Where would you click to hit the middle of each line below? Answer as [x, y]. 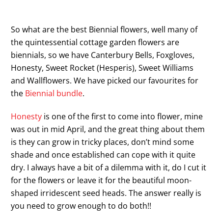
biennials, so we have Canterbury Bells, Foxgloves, [103, 55]
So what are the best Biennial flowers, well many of [104, 30]
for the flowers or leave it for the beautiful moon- [101, 180]
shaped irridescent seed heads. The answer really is [106, 193]
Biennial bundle [54, 94]
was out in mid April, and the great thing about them [108, 129]
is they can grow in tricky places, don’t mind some [103, 142]
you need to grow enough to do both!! [81, 206]
